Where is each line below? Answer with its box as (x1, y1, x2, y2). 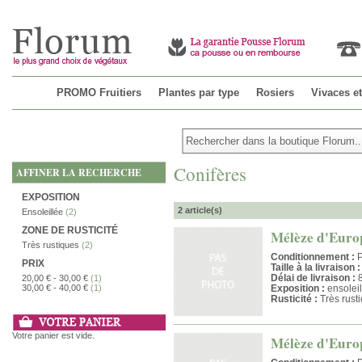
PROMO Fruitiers (57, 86, 141, 99)
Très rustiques (22, 240, 79, 250)
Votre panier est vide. (12, 330, 95, 340)
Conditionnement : (271, 251, 355, 263)
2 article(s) (178, 205, 222, 215)
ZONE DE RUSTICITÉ (22, 225, 118, 236)
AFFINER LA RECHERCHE (16, 166, 141, 179)
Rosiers (256, 86, 294, 99)
